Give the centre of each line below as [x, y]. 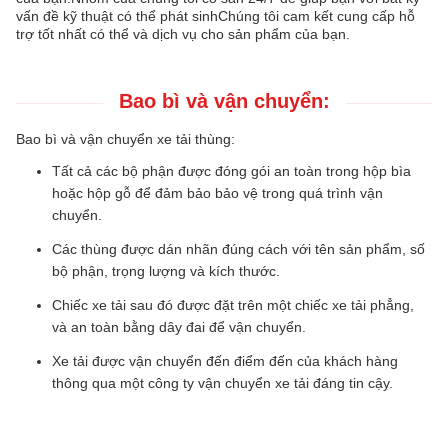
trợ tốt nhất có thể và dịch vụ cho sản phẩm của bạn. [183, 34]
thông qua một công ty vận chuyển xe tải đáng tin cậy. [222, 383]
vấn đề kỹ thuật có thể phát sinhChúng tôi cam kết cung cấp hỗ [215, 16]
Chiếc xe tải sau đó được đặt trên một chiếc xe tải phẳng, [233, 305]
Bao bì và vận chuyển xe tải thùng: [125, 139]
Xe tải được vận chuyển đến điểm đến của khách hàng [225, 361]
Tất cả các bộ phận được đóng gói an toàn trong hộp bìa [231, 171]
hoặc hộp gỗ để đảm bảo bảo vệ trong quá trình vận [217, 193]
